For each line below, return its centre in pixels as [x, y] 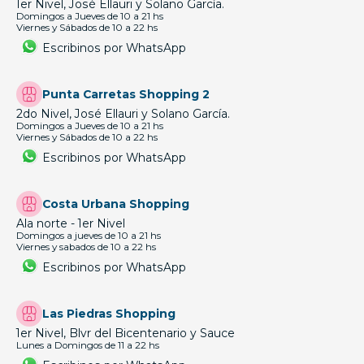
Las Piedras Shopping [109, 314]
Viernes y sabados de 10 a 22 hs [86, 247]
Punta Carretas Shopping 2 [126, 94]
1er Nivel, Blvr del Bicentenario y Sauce [126, 333]
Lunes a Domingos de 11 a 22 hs [88, 345]
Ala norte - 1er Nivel [71, 223]
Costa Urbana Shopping [116, 204]
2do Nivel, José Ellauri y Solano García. [123, 114]
